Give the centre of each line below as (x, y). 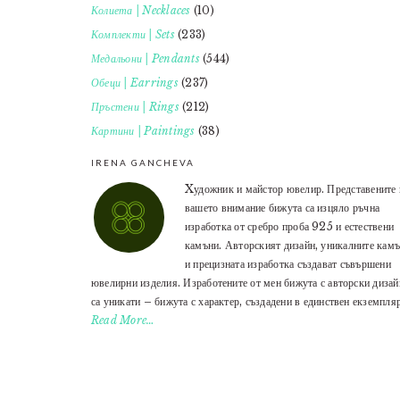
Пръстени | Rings (135, 107)
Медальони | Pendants (146, 59)
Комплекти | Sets (133, 35)
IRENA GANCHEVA (143, 163)
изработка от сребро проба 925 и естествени (290, 227)
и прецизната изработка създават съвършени (288, 264)
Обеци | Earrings (135, 83)
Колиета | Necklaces (141, 11)
